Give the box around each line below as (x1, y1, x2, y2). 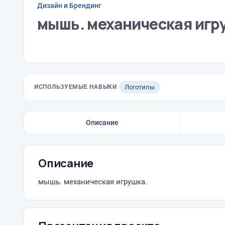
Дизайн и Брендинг (37, 1, 101, 10)
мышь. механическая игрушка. (38, 178, 147, 186)
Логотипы (124, 83, 155, 91)
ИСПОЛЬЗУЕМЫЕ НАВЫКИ (34, 83, 117, 90)
